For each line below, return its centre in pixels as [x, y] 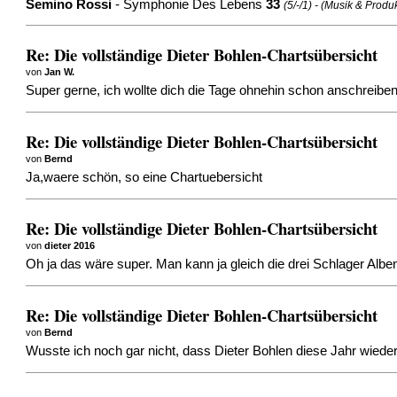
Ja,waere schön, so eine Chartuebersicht [144, 178]
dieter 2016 [70, 245]
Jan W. [60, 71]
